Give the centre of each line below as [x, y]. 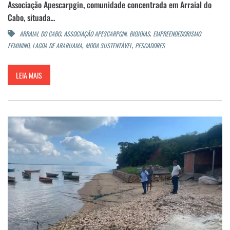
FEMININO [18, 46]
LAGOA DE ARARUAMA [57, 46]
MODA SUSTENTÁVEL [109, 46]
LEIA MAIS [29, 75]
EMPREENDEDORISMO [177, 34]
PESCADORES [150, 46]
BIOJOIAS [140, 34]
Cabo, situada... [31, 18]
